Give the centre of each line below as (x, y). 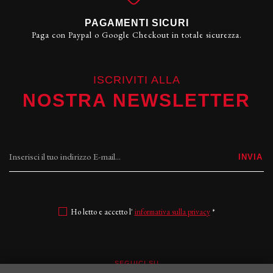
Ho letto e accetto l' (102, 212)
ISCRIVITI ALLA (136, 80)
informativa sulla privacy (172, 212)
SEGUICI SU (136, 264)
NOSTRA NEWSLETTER (136, 101)
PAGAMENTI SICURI (136, 23)
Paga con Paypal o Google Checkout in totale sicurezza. (136, 34)
